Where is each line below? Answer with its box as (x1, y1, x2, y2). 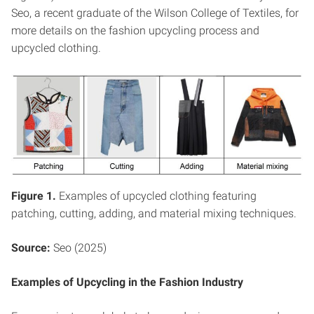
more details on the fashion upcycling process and (11, 23, 259, 37)
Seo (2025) (50, 241, 107, 255)
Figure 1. (11, 189, 56, 203)
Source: (11, 241, 50, 255)
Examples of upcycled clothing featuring (56, 189, 257, 203)
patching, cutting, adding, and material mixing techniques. (11, 207, 296, 221)
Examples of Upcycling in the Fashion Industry (11, 275, 243, 289)
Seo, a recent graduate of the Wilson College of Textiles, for (11, 6, 299, 20)
